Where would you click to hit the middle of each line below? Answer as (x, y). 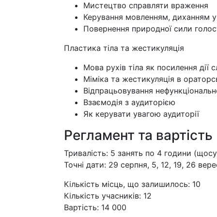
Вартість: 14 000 (95, 207)
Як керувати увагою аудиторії (141, 114)
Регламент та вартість (138, 135)
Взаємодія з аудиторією (129, 102)
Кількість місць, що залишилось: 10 (132, 184)
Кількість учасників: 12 (108, 195)
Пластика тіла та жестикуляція (124, 48)
